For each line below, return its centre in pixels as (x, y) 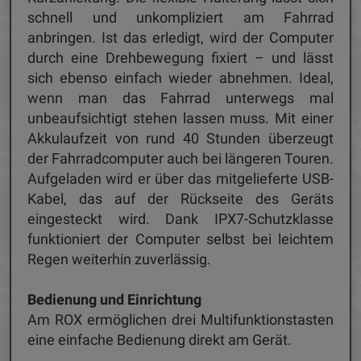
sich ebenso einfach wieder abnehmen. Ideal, (180, 78)
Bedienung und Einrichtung (116, 299)
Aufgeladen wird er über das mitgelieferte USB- (180, 178)
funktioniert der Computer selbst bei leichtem (180, 239)
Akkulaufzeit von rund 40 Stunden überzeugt (180, 138)
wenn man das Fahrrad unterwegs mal (180, 98)
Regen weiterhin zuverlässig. (121, 259)
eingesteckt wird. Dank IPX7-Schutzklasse (180, 219)
